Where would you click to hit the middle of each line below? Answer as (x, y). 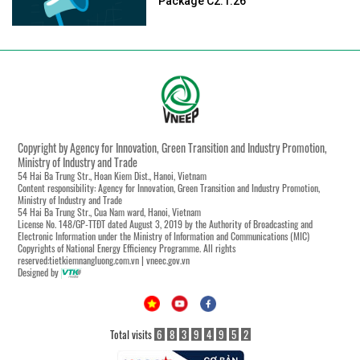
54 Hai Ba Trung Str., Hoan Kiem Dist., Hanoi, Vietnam (112, 176)
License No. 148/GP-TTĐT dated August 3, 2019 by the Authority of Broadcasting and (165, 224)
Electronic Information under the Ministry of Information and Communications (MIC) (164, 236)
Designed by (39, 272)
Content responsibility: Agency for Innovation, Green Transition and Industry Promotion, (169, 188)
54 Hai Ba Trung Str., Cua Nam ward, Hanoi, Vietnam (109, 212)
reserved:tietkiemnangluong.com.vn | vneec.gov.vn (104, 260)
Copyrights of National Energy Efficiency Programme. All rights (127, 248)
